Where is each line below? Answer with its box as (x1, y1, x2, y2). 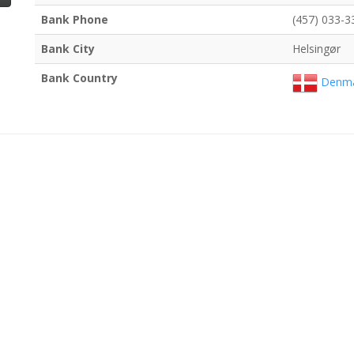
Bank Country (41, 70, 118, 86)
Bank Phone (41, 12, 108, 28)
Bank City (41, 41, 95, 57)
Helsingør (292, 41, 341, 57)
